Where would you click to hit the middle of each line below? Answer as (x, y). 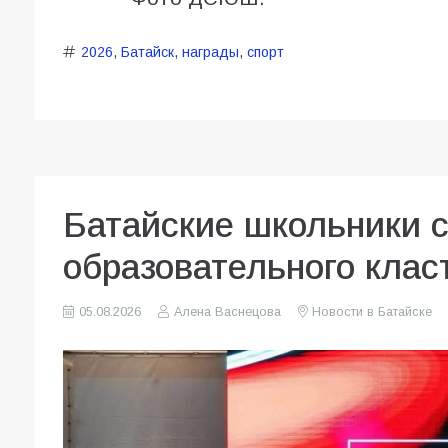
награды (210, 52)
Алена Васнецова (227, 312)
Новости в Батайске (371, 312)
